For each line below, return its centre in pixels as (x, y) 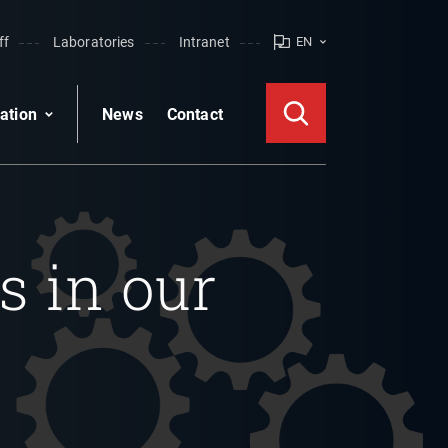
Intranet (204, 42)
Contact (194, 114)
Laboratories (93, 42)
